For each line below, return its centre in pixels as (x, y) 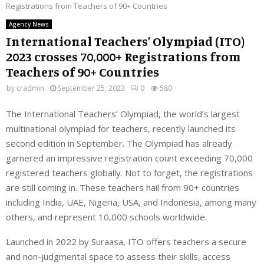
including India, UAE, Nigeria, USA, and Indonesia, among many (131, 202)
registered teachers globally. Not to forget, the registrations (129, 173)
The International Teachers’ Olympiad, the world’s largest (123, 114)
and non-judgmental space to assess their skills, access (118, 257)
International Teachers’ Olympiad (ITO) (126, 41)
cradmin (30, 88)
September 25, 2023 (91, 88)
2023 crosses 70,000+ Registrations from (123, 56)
